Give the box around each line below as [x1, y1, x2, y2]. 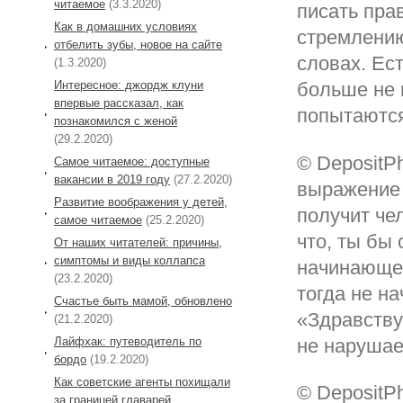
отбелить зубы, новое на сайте [54, 37, 222, 51]
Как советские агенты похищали [54, 374, 230, 389]
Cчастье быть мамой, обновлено [54, 293, 232, 308]
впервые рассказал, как [54, 95, 184, 110]
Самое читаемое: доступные [54, 154, 210, 168]
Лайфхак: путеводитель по [54, 334, 201, 348]
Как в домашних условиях [54, 19, 197, 33]
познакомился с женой [54, 113, 177, 128]
